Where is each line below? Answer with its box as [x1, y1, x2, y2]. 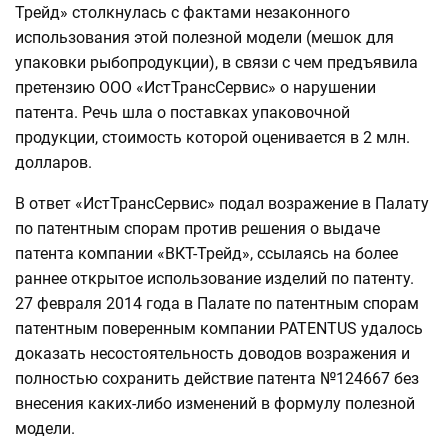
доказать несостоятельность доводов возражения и [15, 344, 410, 364]
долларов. [15, 153, 92, 173]
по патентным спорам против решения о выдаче [15, 219, 380, 239]
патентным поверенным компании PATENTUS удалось [15, 319, 423, 339]
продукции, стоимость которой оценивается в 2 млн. [15, 128, 410, 148]
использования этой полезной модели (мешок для [15, 28, 394, 48]
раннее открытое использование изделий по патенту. [15, 269, 414, 289]
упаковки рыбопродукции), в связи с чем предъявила [15, 53, 418, 73]
